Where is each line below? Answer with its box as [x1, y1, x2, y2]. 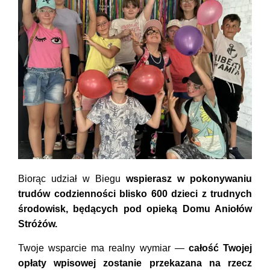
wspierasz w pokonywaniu [126, 174, 252, 184]
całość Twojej [188, 242, 253, 253]
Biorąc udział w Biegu [18, 174, 126, 184]
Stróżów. [18, 219, 57, 230]
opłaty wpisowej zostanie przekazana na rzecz [18, 257, 252, 268]
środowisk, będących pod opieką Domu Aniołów [18, 204, 252, 215]
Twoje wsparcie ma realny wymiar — [18, 242, 189, 253]
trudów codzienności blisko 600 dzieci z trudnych [18, 189, 252, 199]
